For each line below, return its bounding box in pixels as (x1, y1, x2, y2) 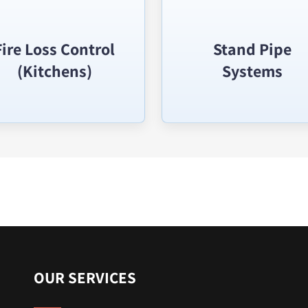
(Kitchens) (16, 60, 92, 82)
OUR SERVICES (33, 267, 136, 288)
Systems (221, 60, 283, 82)
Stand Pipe (212, 38, 291, 60)
